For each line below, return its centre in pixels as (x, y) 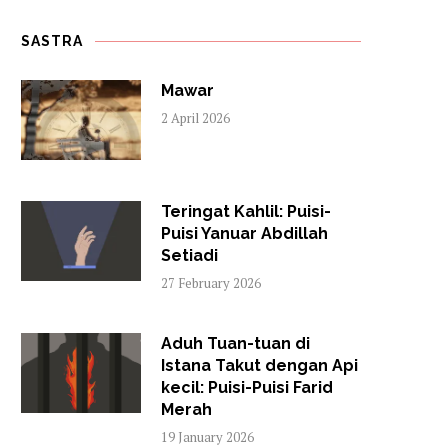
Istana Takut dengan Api (259, 365)
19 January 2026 (207, 437)
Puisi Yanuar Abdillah (244, 233)
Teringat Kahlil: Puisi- (246, 211)
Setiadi (189, 255)
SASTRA (52, 41)
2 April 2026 (195, 118)
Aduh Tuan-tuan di (235, 343)
